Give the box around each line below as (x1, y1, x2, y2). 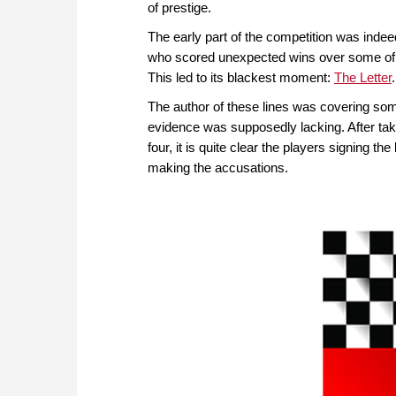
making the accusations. (148, 160, 288, 176)
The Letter (334, 70, 392, 86)
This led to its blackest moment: (148, 70, 334, 86)
